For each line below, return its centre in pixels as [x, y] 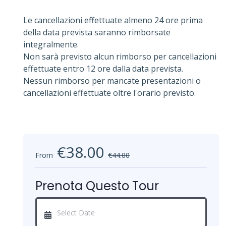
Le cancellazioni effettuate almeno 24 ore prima [113, 20]
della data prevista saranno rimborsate [97, 32]
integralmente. [51, 44]
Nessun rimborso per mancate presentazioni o [112, 80]
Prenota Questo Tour [97, 186]
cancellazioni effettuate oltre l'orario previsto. [109, 93]
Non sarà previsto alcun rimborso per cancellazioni [120, 56]
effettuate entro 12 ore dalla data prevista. [103, 68]
